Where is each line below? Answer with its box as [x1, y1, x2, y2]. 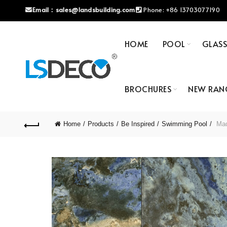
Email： [32, 5, 56, 14]
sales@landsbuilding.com [55, 5, 135, 14]
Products [87, 120, 114, 128]
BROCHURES [124, 83, 172, 94]
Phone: [141, 5, 166, 14]
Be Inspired [121, 120, 155, 128]
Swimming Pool [161, 120, 207, 128]
